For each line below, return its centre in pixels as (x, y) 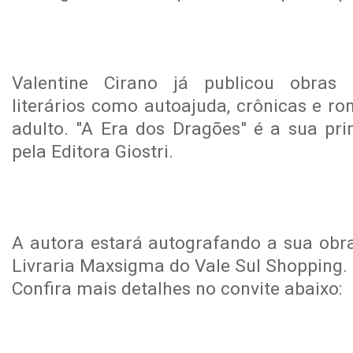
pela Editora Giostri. (93, 152)
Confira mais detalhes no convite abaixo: (177, 289)
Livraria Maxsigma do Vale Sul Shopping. (180, 266)
